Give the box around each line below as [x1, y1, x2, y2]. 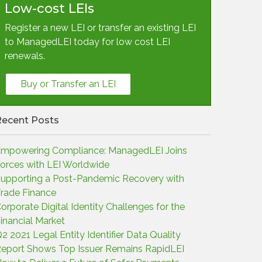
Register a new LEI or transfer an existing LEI [5, 22, 196, 33]
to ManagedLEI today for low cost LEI [5, 36, 170, 47]
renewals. [5, 50, 45, 61]
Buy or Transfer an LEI [20, 78, 116, 89]
